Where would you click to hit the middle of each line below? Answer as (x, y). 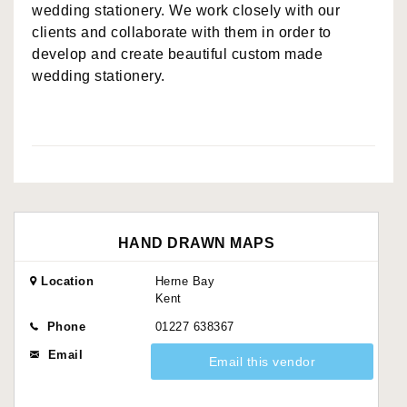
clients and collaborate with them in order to (182, 32)
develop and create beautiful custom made (177, 54)
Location (65, 281)
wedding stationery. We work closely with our (186, 10)
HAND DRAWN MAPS (196, 243)
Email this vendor (262, 362)
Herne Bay (185, 281)
